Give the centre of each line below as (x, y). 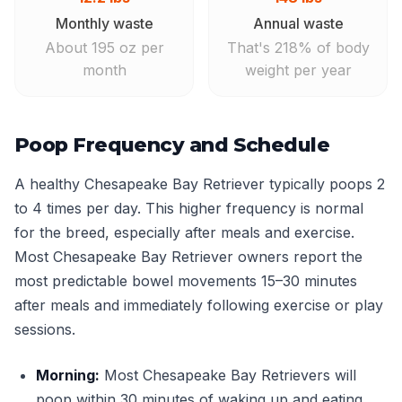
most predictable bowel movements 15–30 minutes (186, 281)
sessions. (45, 329)
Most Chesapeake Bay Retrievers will (228, 375)
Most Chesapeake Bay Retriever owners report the (188, 257)
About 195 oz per (104, 48)
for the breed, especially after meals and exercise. (184, 232)
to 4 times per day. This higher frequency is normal (189, 208)
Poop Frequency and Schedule (172, 145)
